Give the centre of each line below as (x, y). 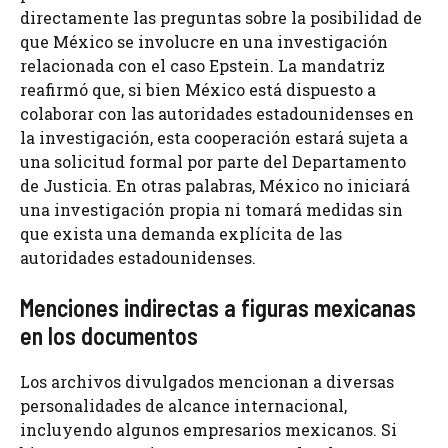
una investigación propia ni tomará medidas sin (211, 210)
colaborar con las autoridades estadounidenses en (217, 114)
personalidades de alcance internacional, (183, 406)
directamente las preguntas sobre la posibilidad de (221, 18)
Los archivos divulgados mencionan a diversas (207, 382)
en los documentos (109, 336)
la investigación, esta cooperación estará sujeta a (214, 138)
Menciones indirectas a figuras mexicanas (218, 308)
